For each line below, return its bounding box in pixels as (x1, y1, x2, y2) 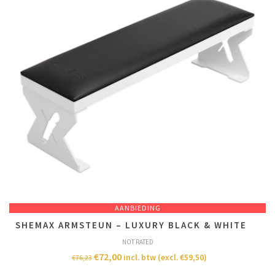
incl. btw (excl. (123, 252, 180, 263)
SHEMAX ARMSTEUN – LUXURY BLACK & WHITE (15, 219, 247, 231)
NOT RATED (122, 238, 153, 246)
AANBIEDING (114, 203, 161, 212)
